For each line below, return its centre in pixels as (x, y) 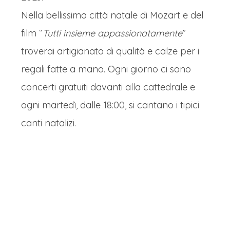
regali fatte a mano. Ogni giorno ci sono (106, 69)
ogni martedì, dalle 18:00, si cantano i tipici (110, 105)
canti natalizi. (49, 123)
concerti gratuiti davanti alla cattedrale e (108, 87)
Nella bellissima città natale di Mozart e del (112, 15)
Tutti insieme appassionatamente (112, 33)
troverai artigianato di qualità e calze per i (110, 51)
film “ (32, 33)
